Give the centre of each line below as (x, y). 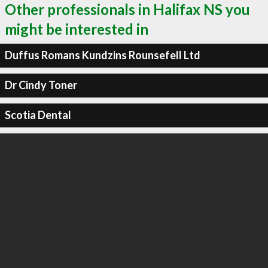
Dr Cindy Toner (41, 85)
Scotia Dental (38, 115)
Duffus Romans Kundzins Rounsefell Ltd (102, 55)
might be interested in (77, 29)
